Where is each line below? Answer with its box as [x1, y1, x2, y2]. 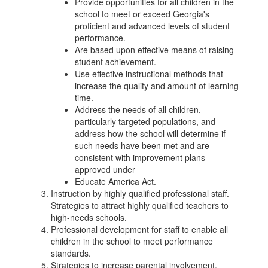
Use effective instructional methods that [75, 68, 223, 80]
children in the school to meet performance [51, 235, 213, 247]
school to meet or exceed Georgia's [75, 8, 209, 20]
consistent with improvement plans [75, 151, 205, 163]
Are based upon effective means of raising [75, 44, 234, 56]
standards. [51, 247, 91, 259]
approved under [75, 163, 135, 175]
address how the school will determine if [75, 127, 226, 139]
